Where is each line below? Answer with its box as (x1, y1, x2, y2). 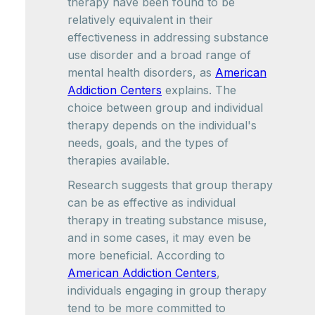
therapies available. (67, 153, 169, 167)
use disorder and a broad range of (67, 48, 251, 62)
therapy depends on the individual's (67, 118, 257, 132)
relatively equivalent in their (67, 13, 213, 27)
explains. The (162, 83, 236, 97)
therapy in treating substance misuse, (67, 213, 267, 227)
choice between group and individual (67, 101, 263, 115)
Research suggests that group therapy (67, 178, 273, 192)
